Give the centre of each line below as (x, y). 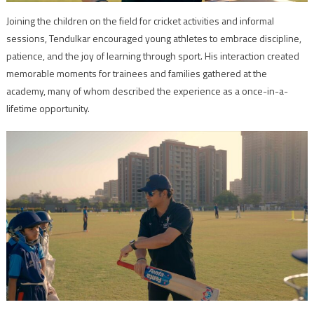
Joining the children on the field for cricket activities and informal (140, 20)
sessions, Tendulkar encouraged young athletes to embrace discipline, (153, 38)
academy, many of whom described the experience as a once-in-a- (147, 90)
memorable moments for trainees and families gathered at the (136, 73)
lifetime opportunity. (48, 108)
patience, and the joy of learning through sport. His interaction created (152, 55)
